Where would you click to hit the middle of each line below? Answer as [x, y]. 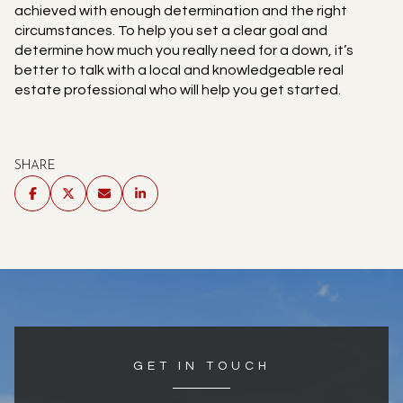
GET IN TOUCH [201, 367]
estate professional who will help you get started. [178, 90]
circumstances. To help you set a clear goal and [171, 31]
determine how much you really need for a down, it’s [184, 51]
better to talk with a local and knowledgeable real [179, 71]
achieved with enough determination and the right [181, 11]
